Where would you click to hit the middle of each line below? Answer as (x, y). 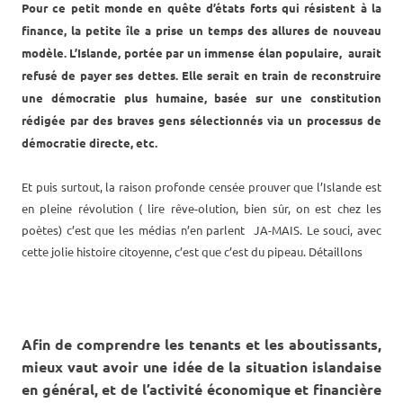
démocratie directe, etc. (90, 142)
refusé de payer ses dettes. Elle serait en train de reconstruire (201, 75)
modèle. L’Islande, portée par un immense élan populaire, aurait (201, 52)
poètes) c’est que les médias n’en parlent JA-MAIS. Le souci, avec (201, 229)
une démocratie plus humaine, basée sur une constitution (201, 97)
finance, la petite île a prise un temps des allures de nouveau (201, 30)
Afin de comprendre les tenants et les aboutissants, (201, 344)
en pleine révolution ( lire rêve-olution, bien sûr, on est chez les (201, 208)
